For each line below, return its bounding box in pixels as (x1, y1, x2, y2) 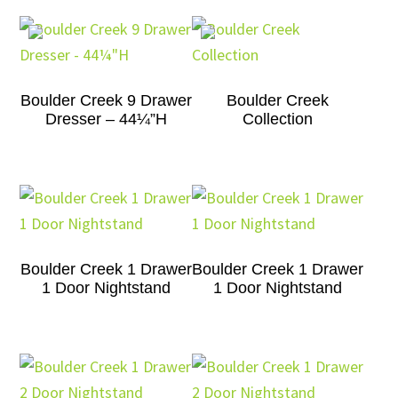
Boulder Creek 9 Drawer (20, 91, 192, 109)
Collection (243, 109, 314, 128)
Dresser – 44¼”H (44, 109, 167, 128)
